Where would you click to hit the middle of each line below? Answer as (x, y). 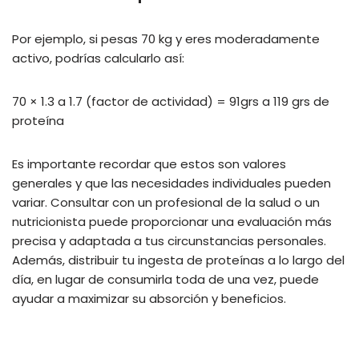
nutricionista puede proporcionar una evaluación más (172, 221)
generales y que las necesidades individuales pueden (171, 183)
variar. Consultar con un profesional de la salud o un (166, 202)
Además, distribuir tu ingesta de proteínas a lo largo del (178, 260)
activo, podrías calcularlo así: (98, 58)
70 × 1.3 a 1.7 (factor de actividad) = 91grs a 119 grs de (171, 101)
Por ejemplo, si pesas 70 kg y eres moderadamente (166, 38)
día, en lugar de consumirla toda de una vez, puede (165, 279)
